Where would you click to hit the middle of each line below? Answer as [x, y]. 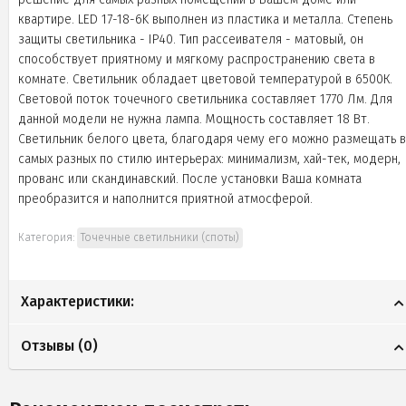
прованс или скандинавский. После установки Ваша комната [190, 179]
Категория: [48, 238]
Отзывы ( [52, 346]
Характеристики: [77, 302]
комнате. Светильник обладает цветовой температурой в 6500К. [205, 80]
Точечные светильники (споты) [160, 238]
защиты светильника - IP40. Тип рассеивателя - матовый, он [191, 40]
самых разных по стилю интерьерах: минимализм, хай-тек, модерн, [209, 159]
